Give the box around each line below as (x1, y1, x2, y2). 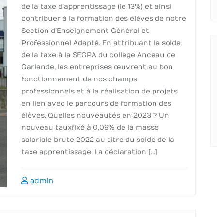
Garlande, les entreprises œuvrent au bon (21, 63, 173, 71)
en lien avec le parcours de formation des (21, 99, 171, 108)
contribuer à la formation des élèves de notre (21, 15, 186, 23)
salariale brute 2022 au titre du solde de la (21, 136, 174, 144)
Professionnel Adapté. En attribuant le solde (21, 39, 181, 47)
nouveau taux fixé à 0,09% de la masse (21, 124, 159, 132)
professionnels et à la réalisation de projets (21, 87, 178, 95)
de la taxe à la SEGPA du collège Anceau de (21, 51, 175, 59)
